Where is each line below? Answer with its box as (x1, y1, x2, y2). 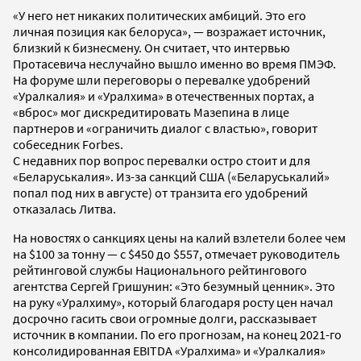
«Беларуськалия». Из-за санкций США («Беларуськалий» (13, 168, 330, 185)
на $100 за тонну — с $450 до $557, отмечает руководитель (13, 245, 340, 262)
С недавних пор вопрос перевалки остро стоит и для (13, 151, 310, 168)
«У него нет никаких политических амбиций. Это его (13, 6, 306, 23)
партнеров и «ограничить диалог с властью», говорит (13, 119, 317, 136)
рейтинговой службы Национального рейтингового (13, 261, 307, 278)
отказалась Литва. (13, 200, 116, 217)
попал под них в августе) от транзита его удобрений (13, 184, 308, 201)
